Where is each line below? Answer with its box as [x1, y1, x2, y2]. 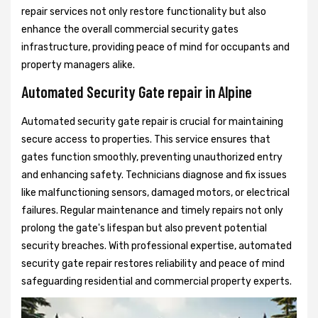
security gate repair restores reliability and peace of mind [21, 258, 285, 270]
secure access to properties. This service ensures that [21, 133, 270, 146]
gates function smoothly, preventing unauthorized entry [21, 151, 283, 164]
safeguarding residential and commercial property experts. [21, 275, 292, 288]
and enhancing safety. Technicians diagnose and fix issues [21, 169, 287, 182]
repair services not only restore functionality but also [21, 6, 266, 18]
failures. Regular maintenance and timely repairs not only [21, 204, 283, 217]
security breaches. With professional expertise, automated [21, 240, 292, 253]
